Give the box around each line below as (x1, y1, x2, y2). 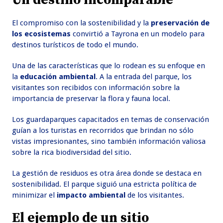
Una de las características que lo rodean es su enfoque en (12, 61, 206, 71)
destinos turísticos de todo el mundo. (12, 40, 139, 50)
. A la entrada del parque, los (96, 72, 192, 82)
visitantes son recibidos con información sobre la (12, 83, 180, 93)
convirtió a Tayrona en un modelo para (71, 29, 205, 39)
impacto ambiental (57, 191, 126, 200)
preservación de (151, 18, 210, 28)
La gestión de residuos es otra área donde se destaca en (12, 169, 202, 178)
